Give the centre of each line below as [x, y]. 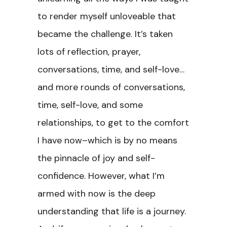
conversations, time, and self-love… [111, 69]
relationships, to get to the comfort [113, 123]
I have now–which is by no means [107, 140]
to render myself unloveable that [107, 16]
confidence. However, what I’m [101, 176]
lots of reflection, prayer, [89, 52]
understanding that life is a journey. [112, 211]
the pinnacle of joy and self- [96, 158]
